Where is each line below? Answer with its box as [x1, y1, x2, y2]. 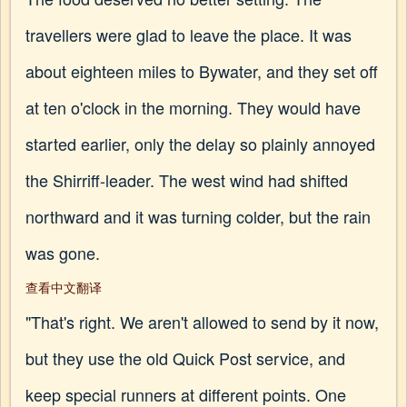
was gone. [25, 241, 100, 264]
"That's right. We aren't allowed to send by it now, [25, 310, 379, 333]
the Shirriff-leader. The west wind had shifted [25, 168, 348, 192]
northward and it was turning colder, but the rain [25, 204, 371, 228]
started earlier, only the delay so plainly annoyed [25, 132, 375, 155]
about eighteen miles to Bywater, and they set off [25, 59, 378, 83]
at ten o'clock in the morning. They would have [25, 95, 361, 119]
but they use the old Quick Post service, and [25, 346, 345, 370]
